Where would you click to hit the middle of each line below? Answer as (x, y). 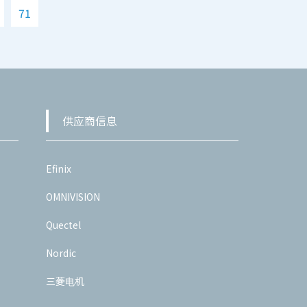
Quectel (63, 224)
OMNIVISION (73, 196)
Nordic (61, 253)
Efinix (58, 168)
